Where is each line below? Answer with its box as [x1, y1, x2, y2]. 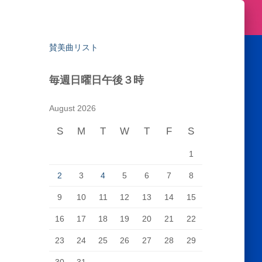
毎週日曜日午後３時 [49, 73, 144, 87]
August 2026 [49, 104, 96, 113]
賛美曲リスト [49, 43, 98, 52]
